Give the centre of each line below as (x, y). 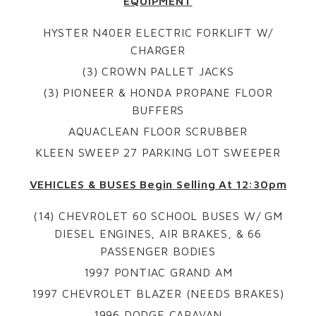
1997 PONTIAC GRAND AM (158, 272)
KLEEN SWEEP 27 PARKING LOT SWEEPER (158, 152)
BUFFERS (158, 110)
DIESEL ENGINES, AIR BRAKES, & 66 (158, 233)
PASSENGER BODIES (158, 251)
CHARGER (158, 50)
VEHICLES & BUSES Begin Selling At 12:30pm (158, 184)
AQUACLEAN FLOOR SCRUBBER (158, 131)
